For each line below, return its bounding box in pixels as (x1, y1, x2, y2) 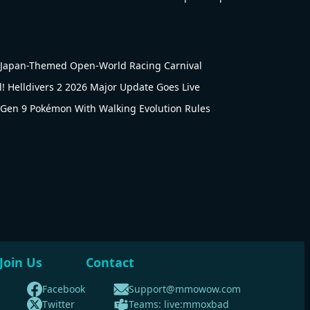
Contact (86, 254, 134, 271)
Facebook (42, 282, 85, 295)
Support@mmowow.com (129, 282, 241, 295)
